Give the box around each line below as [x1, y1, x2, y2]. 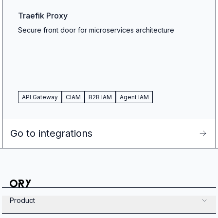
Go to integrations [10, 127, 92, 139]
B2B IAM [89, 93, 112, 101]
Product [10, 196, 35, 204]
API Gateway [22, 93, 58, 101]
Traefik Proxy [18, 11, 68, 20]
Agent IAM [120, 93, 149, 101]
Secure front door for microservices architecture [18, 26, 174, 34]
